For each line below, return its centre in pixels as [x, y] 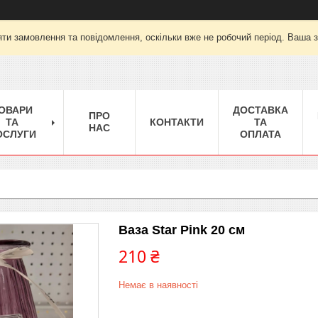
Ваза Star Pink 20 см [182, 230]
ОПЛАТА [261, 134]
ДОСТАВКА [261, 110]
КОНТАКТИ [177, 122]
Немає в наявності [158, 285]
